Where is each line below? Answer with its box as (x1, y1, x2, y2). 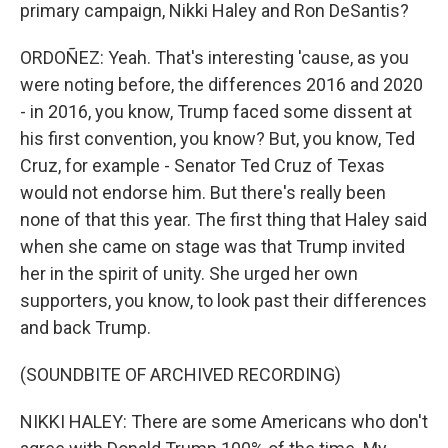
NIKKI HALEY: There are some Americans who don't (20, 411, 428, 433)
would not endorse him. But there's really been (20, 182, 386, 204)
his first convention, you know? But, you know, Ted (20, 128, 415, 150)
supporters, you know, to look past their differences (20, 290, 427, 312)
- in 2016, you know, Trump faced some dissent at (20, 101, 412, 123)
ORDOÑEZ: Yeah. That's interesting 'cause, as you (20, 47, 409, 69)
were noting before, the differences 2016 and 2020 (20, 74, 423, 96)
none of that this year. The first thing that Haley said (20, 209, 427, 231)
